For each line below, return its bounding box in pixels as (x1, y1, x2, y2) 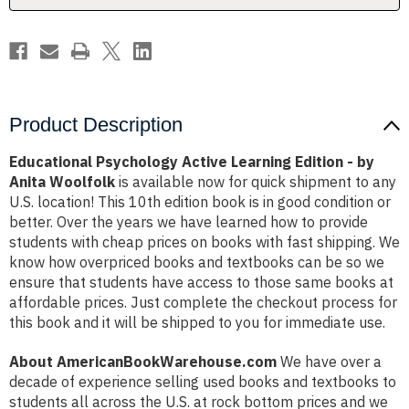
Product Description (9, 113, 183, 137)
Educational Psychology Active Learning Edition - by (9, 152, 374, 172)
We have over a (277, 352, 382, 372)
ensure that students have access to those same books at (9, 273, 393, 292)
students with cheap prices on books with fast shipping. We (9, 233, 400, 252)
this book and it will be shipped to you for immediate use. (9, 313, 385, 332)
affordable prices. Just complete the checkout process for (9, 293, 397, 312)
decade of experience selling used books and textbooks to (9, 372, 396, 392)
